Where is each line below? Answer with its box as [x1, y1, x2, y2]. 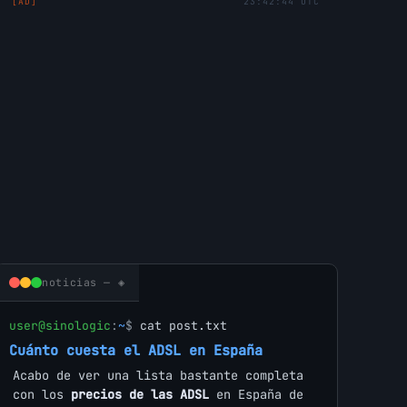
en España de [209, 386, 304, 403]
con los [13, 386, 72, 403]
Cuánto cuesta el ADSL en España [9, 341, 263, 361]
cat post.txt [140, 318, 228, 334]
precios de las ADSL [71, 386, 210, 403]
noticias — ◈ [42, 275, 125, 290]
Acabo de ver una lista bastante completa [13, 367, 304, 384]
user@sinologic [9, 318, 112, 334]
